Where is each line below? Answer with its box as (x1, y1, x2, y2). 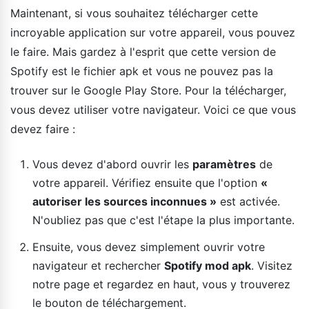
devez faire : (10, 121, 75, 136)
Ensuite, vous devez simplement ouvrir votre (32, 239, 265, 254)
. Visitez (251, 258, 292, 272)
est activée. (217, 194, 280, 208)
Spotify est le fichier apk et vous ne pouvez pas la (10, 63, 273, 78)
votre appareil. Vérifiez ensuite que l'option (32, 175, 261, 190)
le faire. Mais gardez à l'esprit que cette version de (10, 44, 276, 59)
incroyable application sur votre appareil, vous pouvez (10, 25, 295, 39)
